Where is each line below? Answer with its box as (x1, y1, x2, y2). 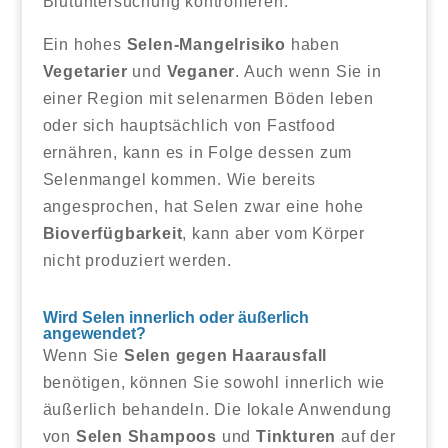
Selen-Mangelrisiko (126, 35, 286, 53)
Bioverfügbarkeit (42, 224, 183, 242)
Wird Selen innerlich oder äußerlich (42, 308, 309, 326)
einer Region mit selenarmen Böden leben (42, 89, 374, 107)
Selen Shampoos (75, 427, 217, 445)
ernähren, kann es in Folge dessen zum (42, 143, 353, 161)
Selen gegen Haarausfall (123, 346, 328, 364)
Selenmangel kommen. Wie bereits (42, 170, 316, 188)
